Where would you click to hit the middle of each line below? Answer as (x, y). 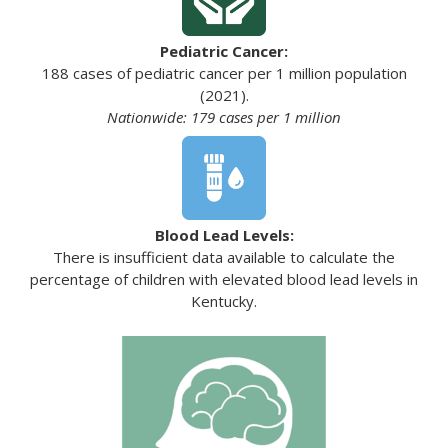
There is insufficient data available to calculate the (224, 256)
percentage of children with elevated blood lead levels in (224, 278)
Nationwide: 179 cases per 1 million (224, 116)
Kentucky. (224, 300)
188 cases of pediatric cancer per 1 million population (224, 72)
